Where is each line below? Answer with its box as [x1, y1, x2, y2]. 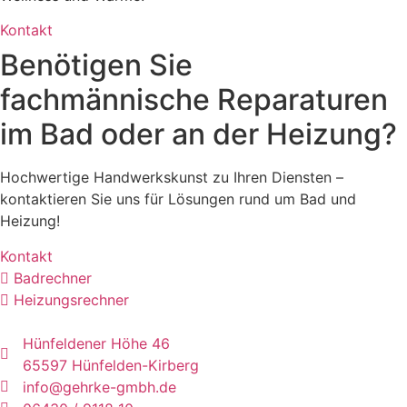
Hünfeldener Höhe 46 [23, 333, 170, 352]
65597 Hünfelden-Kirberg [23, 355, 199, 374]
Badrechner [14, 268, 92, 287]
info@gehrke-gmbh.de [23, 377, 176, 396]
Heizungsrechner [14, 290, 129, 309]
